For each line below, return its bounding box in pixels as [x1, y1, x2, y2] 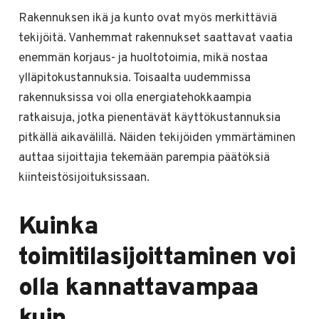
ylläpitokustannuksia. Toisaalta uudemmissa [18, 70, 251, 87]
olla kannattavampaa [18, 273, 258, 305]
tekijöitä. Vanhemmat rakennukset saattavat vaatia [18, 31, 293, 47]
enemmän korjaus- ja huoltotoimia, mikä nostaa [18, 51, 268, 67]
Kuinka [18, 211, 98, 244]
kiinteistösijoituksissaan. [18, 170, 150, 187]
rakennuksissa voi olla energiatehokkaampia [18, 90, 251, 107]
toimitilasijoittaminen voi [18, 242, 296, 274]
